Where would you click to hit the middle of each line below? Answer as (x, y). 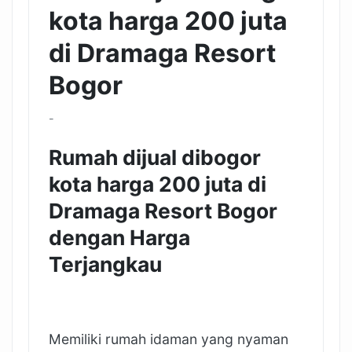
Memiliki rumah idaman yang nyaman (169, 339)
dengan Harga (119, 237)
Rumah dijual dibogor (155, 157)
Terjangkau (105, 264)
